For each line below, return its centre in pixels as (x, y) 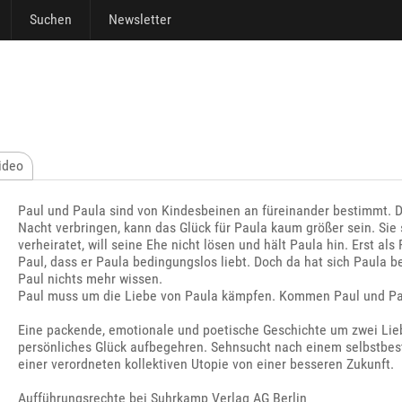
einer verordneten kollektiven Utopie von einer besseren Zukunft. (206, 364)
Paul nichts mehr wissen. (91, 279)
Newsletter (140, 19)
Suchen (51, 19)
